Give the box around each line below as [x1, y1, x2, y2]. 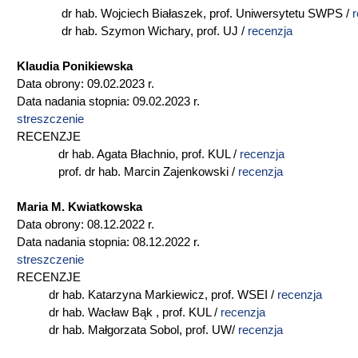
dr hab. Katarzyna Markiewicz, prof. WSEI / [17, 288, 277, 301]
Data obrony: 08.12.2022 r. [17, 218, 154, 231]
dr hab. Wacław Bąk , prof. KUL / [17, 306, 221, 319]
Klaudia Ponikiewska [17, 60, 133, 73]
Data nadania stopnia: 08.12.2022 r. [17, 236, 200, 249]
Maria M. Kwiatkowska [17, 201, 142, 213]
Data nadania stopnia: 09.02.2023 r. [17, 95, 200, 108]
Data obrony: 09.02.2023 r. [17, 78, 154, 90]
